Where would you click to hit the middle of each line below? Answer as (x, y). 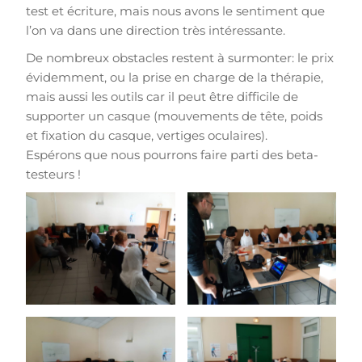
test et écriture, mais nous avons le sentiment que (175, 11)
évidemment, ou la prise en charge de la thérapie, (174, 78)
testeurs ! (55, 175)
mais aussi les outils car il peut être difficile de (162, 97)
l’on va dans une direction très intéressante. (155, 31)
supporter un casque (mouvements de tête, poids (174, 116)
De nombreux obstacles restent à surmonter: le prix (179, 58)
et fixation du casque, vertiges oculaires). (146, 136)
